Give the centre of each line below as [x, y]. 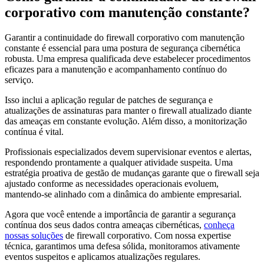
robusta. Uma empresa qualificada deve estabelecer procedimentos [128, 59]
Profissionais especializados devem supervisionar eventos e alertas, [128, 152]
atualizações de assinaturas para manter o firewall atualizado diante [128, 110]
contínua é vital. [35, 132]
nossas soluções [34, 235]
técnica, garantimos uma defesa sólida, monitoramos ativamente [122, 246]
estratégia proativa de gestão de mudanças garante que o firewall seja [132, 173]
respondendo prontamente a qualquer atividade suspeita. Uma [119, 162]
